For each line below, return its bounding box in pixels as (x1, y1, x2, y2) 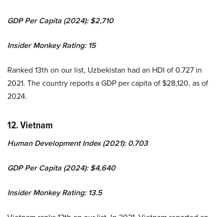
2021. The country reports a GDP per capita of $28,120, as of (7, 77, 208, 88)
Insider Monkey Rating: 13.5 (7, 186, 102, 198)
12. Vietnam (7, 117, 53, 132)
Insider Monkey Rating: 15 (7, 39, 96, 51)
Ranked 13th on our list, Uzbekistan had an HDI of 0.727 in (7, 64, 202, 75)
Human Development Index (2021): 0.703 (7, 137, 148, 149)
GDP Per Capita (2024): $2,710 (7, 15, 113, 26)
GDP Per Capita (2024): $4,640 (7, 162, 115, 173)
